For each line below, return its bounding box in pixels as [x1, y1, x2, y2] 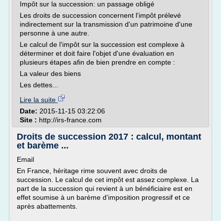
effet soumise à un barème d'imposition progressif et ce [17, 193, 190, 201]
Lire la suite [20, 96, 58, 104]
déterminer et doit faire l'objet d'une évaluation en [20, 49, 174, 57]
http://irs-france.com [39, 116, 102, 124]
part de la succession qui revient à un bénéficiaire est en [17, 184, 192, 192]
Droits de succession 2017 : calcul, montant [17, 132, 201, 142]
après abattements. [17, 202, 77, 210]
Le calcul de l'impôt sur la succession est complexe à [20, 40, 184, 48]
